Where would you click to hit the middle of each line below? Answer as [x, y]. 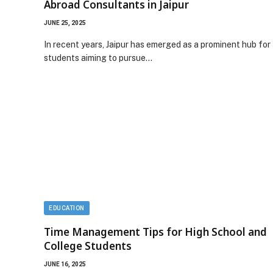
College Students [88, 246]
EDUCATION [67, 208]
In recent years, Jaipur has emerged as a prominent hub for [157, 44]
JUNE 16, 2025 [65, 264]
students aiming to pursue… [98, 58]
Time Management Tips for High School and [155, 232]
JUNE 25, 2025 [65, 23]
